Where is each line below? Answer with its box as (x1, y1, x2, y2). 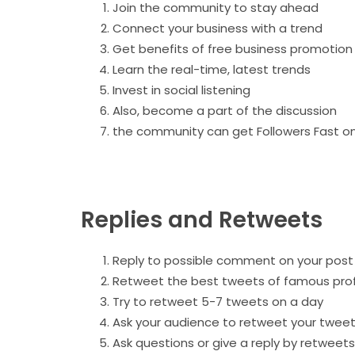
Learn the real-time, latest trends (113, 61, 311, 78)
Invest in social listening (113, 82, 250, 99)
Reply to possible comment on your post (113, 251, 353, 269)
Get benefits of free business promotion (113, 40, 353, 58)
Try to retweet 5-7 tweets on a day (113, 292, 323, 310)
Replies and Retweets (81, 204, 323, 235)
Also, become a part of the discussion (113, 102, 340, 120)
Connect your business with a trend (113, 20, 323, 37)
